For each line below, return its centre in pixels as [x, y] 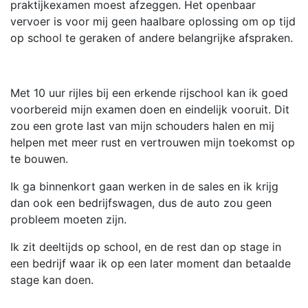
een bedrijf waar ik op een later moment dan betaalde [151, 264]
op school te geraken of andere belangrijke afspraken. [153, 38]
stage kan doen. [54, 280]
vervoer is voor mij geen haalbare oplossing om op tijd [153, 22]
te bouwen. [39, 159]
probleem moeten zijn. [70, 220]
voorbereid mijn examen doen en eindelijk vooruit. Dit [150, 110]
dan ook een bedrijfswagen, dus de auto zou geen [141, 203]
